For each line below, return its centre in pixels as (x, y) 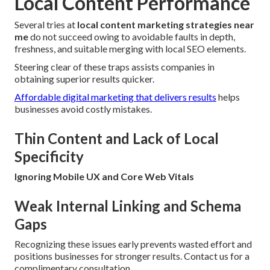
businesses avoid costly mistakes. (83, 109)
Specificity (49, 157)
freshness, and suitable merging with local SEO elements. (130, 49)
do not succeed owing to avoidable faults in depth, (132, 37)
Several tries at (46, 25)
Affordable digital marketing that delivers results (115, 97)
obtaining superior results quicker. (84, 79)
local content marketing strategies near (166, 25)
